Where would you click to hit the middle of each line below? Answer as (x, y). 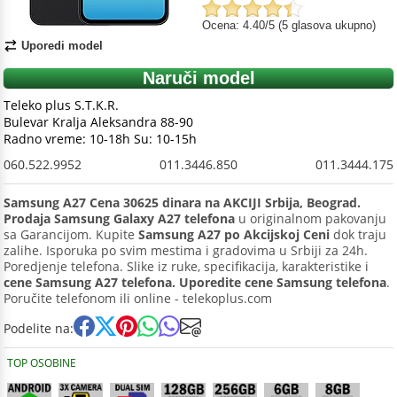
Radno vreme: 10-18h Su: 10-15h (100, 139)
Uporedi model (62, 46)
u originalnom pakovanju (311, 218)
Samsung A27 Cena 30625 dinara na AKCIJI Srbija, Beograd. (182, 202)
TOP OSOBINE (42, 363)
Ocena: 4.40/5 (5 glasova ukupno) (289, 25)
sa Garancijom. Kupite (71, 234)
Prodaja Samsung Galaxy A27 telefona (119, 218)
